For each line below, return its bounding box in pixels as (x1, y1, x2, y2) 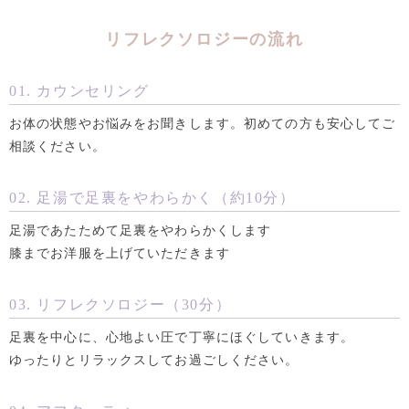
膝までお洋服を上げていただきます (9, 246, 230, 261)
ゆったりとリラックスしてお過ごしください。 (9, 353, 299, 368)
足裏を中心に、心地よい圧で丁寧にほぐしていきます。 (9, 330, 354, 345)
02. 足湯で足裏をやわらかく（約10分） (9, 190, 296, 206)
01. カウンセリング (9, 82, 150, 99)
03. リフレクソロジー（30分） (9, 297, 232, 313)
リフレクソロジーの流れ (105, 29, 304, 48)
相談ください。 (9, 140, 106, 154)
